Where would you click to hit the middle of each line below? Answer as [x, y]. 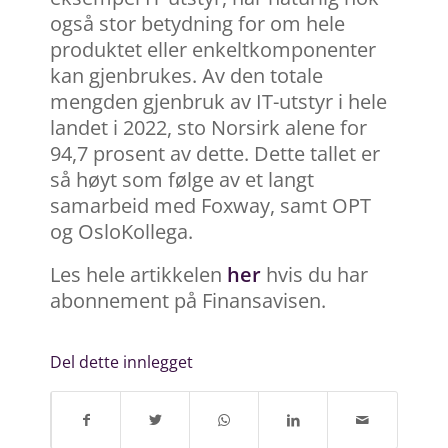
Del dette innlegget [121, 362]
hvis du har [317, 275]
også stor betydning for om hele [197, 24]
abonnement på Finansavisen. [188, 301]
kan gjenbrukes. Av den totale [186, 76]
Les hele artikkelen [138, 275]
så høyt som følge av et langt [182, 180]
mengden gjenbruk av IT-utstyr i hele [218, 102]
